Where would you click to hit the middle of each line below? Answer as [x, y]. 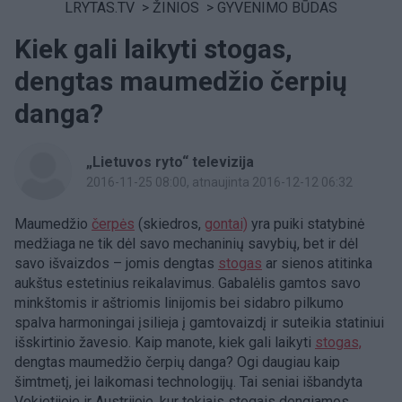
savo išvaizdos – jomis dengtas [116, 263]
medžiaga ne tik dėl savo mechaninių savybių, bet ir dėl [186, 244]
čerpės [113, 224]
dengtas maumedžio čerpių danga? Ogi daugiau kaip [177, 362]
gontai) [226, 224]
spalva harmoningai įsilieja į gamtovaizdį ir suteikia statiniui [199, 323]
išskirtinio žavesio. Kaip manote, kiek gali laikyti [165, 342]
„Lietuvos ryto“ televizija [170, 162]
